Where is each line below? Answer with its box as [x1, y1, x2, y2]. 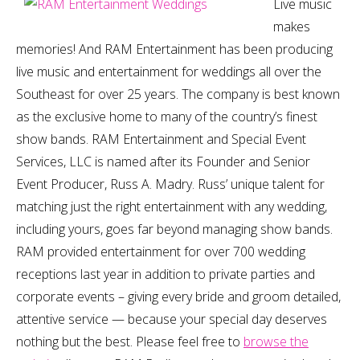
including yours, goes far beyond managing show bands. [16, 220, 333, 238]
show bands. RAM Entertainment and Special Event [16, 130, 306, 148]
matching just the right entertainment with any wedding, [16, 198, 327, 215]
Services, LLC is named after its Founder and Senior [16, 153, 310, 170]
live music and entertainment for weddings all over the [16, 63, 321, 80]
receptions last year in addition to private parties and [16, 265, 315, 283]
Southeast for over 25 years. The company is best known [16, 85, 340, 103]
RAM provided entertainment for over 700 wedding [16, 243, 305, 260]
